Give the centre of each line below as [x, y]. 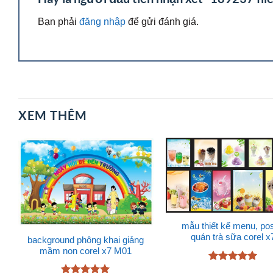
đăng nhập [102, 21]
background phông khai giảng [86, 240]
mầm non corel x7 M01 [86, 251]
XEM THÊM [53, 115]
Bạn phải [58, 21]
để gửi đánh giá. [162, 21]
